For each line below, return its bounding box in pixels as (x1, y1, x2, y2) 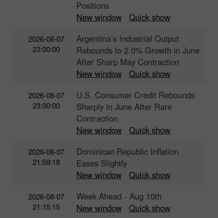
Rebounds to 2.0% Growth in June (76, 44, 200, 56)
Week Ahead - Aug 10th (76, 190, 162, 202)
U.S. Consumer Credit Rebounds (76, 89, 195, 101)
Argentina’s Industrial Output (76, 32, 179, 44)
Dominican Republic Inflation (76, 145, 179, 157)
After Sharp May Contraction (76, 55, 179, 68)
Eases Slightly (76, 157, 127, 169)
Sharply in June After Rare (76, 100, 172, 112)
